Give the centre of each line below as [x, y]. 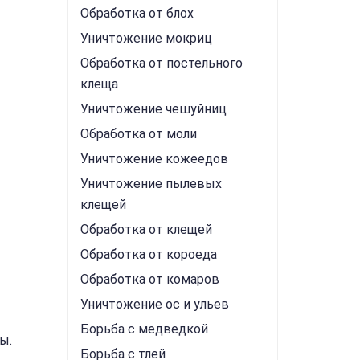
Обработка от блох [137, 13]
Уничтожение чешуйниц [153, 109]
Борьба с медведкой [144, 329]
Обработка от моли [138, 134]
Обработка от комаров [149, 279]
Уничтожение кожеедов [154, 159]
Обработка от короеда [148, 254]
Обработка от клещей [146, 229]
